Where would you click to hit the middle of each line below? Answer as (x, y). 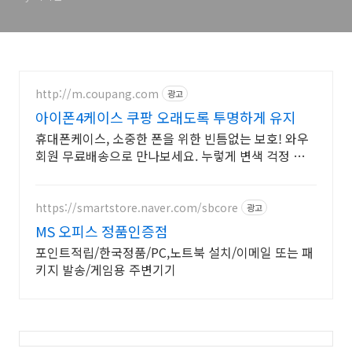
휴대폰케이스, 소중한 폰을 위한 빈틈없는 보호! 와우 (172, 138)
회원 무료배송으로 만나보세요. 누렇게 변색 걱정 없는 (176, 156)
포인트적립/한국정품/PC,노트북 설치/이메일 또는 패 (174, 252)
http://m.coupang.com (97, 93)
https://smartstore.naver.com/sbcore (137, 207)
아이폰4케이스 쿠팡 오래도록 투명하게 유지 (166, 117)
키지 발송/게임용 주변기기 (106, 269)
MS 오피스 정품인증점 (102, 231)
